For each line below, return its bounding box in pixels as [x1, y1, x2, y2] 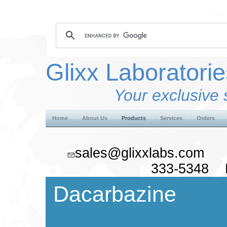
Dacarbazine [53, 182, 176, 206]
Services [160, 115, 182, 121]
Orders [197, 115, 215, 121]
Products [122, 115, 146, 121]
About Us [82, 115, 107, 121]
